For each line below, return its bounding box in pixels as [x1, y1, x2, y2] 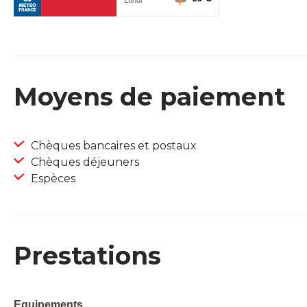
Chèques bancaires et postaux [28, 139, 197, 153]
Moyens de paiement [14, 82, 285, 112]
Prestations [14, 241, 161, 271]
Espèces [28, 172, 75, 186]
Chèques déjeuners [28, 156, 139, 169]
